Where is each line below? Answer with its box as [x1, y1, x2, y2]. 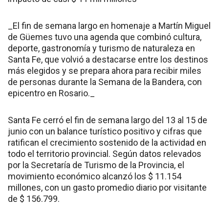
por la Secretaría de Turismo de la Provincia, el [8, 160, 184, 171]
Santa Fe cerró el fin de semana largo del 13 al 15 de [8, 115, 207, 126]
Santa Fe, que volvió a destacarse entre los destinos [8, 54, 208, 65]
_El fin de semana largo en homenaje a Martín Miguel [8, 21, 211, 31]
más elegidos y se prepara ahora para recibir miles [8, 66, 201, 76]
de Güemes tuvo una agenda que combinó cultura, [8, 32, 201, 43]
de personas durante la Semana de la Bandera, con [8, 77, 202, 88]
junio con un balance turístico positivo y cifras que [8, 126, 202, 137]
